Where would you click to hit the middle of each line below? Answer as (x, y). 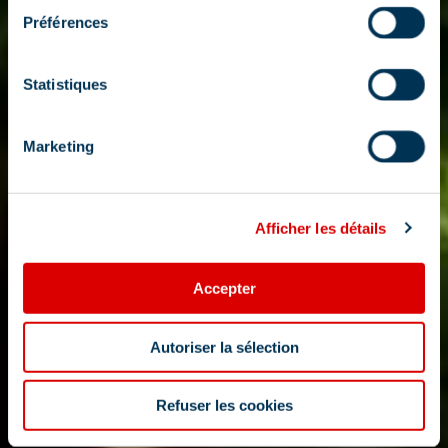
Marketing (58, 146)
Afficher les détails (320, 228)
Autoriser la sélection (224, 347)
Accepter (224, 288)
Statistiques (65, 84)
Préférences (66, 22)
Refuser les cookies (224, 405)
